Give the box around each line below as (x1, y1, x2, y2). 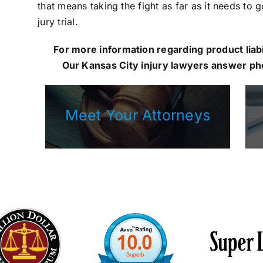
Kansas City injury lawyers (82, 59, 209, 72)
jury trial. (38, 16, 78, 28)
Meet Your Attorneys (65, 106, 211, 124)
